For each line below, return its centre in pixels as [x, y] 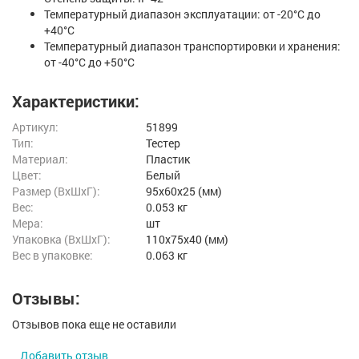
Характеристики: [76, 101]
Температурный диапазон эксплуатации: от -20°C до [182, 14]
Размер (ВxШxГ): [56, 192]
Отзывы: [46, 298]
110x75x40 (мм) [188, 240]
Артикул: [35, 127]
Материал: [40, 159]
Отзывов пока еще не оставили [94, 325]
